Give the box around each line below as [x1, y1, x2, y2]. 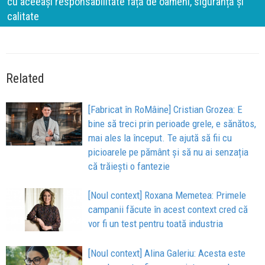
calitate [6, 9, 38, 22]
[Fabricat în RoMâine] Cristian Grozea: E [88, 103, 243, 115]
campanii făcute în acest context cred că [88, 203, 248, 215]
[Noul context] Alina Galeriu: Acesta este [88, 247, 246, 259]
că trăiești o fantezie [88, 160, 170, 172]
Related [6, 70, 44, 86]
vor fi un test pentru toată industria [88, 217, 224, 230]
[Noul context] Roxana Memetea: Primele [88, 189, 247, 201]
